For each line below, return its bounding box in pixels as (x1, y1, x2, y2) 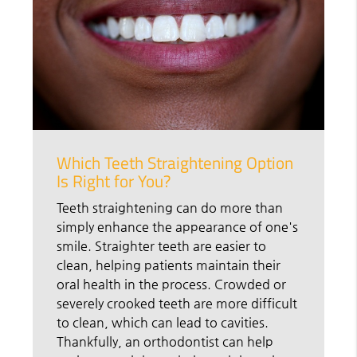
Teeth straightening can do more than (57, 199, 284, 215)
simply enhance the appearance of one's (57, 218, 299, 234)
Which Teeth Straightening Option (57, 149, 294, 175)
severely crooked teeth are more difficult (57, 295, 298, 311)
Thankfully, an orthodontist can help (57, 333, 274, 349)
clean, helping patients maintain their (57, 257, 281, 273)
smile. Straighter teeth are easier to (57, 237, 267, 253)
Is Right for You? (57, 167, 171, 194)
